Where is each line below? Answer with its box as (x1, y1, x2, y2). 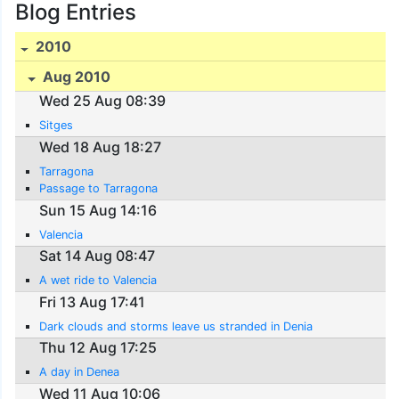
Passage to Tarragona (39, 182, 159, 195)
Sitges (39, 118, 74, 133)
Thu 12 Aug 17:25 (39, 338, 158, 357)
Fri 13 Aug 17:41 (39, 292, 146, 311)
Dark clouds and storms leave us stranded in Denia (39, 319, 313, 333)
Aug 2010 (39, 68, 111, 86)
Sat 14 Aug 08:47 (39, 247, 156, 265)
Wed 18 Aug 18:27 (39, 138, 162, 156)
